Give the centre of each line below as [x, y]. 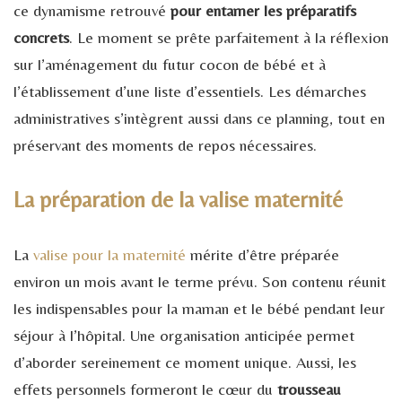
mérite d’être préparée [262, 254]
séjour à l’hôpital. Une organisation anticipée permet [184, 335]
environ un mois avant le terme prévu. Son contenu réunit [200, 281]
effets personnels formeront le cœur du [145, 389]
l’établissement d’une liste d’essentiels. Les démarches [190, 91]
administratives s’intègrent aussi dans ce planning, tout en [199, 118]
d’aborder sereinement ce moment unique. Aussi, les [185, 362]
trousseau [309, 389]
